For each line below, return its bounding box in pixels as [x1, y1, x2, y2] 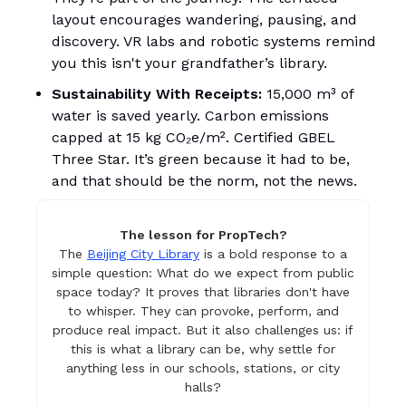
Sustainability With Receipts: [52, 85, 262, 103]
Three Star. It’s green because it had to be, [52, 150, 350, 169]
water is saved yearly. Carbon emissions [52, 107, 329, 125]
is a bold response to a [199, 246, 347, 262]
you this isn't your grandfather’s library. [52, 54, 327, 72]
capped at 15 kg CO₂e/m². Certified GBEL [52, 129, 335, 147]
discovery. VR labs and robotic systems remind [52, 33, 376, 51]
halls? [185, 380, 221, 395]
